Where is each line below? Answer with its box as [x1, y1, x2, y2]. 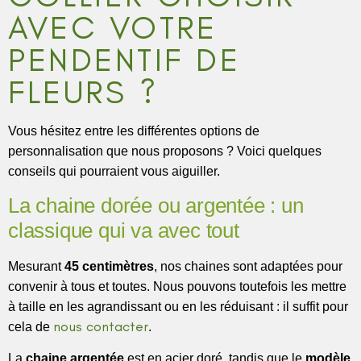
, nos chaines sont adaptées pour [154, 259, 342, 273]
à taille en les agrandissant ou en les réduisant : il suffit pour [8, 299, 348, 313]
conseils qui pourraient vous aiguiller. [8, 164, 220, 179]
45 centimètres [64, 259, 154, 273]
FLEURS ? [8, 73, 158, 112]
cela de [8, 319, 53, 334]
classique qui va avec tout [8, 218, 239, 243]
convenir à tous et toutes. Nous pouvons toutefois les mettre [8, 279, 346, 293]
